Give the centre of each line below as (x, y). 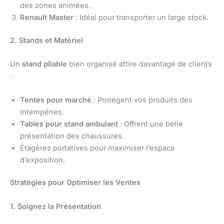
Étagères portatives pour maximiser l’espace (97, 148)
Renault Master (47, 17)
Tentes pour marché (56, 100)
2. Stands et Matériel (46, 40)
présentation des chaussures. (72, 136)
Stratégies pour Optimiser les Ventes (75, 183)
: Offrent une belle (150, 124)
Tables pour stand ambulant (69, 124)
